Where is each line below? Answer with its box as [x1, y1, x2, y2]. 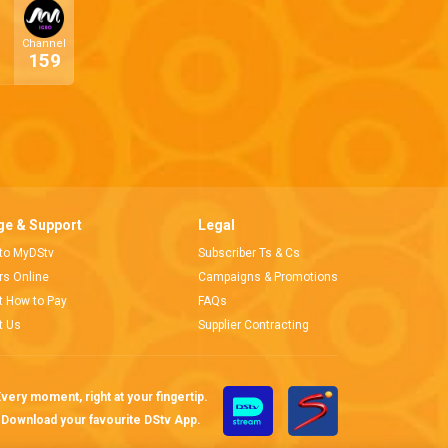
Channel [22, 37, 67, 51]
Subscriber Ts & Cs [198, 246, 300, 260]
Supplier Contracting [198, 318, 309, 332]
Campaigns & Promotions [198, 270, 338, 284]
